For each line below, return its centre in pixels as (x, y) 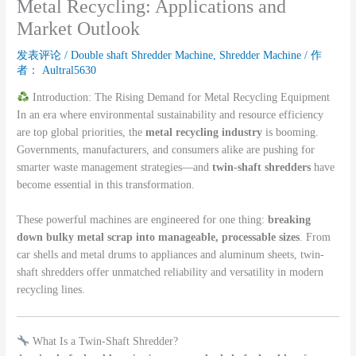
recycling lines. (51, 289)
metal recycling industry (204, 132)
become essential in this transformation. (106, 184)
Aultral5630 (70, 71)
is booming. (291, 132)
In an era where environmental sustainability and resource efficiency (170, 114)
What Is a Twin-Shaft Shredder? (103, 342)
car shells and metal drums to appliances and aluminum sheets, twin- (171, 254)
